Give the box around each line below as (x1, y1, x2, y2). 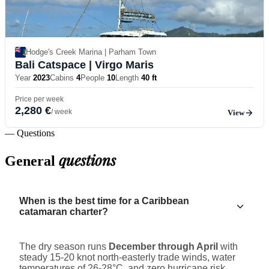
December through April (109, 241, 218, 252)
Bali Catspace (15, 58, 86, 71)
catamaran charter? (19, 207, 108, 217)
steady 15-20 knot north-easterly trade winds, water (19, 252, 235, 263)
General (5, 153, 59, 169)
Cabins (50, 73, 74, 82)
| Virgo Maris (86, 58, 154, 71)
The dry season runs (19, 241, 109, 252)
